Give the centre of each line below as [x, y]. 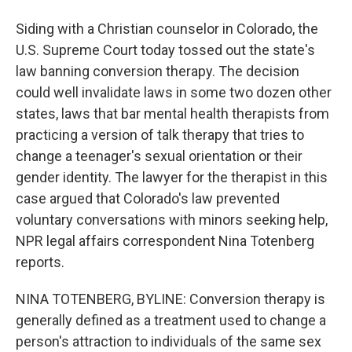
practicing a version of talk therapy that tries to [160, 135]
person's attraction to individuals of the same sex [169, 341]
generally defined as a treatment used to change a [171, 320]
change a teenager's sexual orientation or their [159, 156]
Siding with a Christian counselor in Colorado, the [167, 29]
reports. [40, 262]
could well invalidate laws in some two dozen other [174, 92]
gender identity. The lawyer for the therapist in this [172, 177]
